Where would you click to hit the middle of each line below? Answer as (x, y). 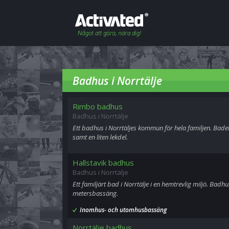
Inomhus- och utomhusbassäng (123, 210)
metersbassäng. (95, 193)
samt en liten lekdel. (100, 137)
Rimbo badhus (98, 106)
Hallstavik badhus (103, 163)
